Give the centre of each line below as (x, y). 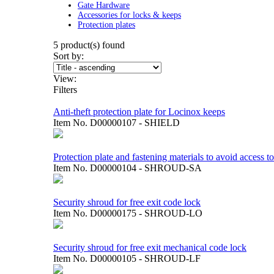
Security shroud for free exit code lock (127, 202)
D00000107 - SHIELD (135, 123)
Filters (65, 90)
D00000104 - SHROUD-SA (146, 168)
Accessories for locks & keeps (129, 15)
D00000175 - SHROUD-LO (146, 213)
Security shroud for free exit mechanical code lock (150, 247)
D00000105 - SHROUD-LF (145, 258)
